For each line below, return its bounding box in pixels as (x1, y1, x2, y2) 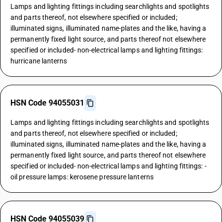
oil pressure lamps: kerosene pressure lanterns (10, 173, 154, 181)
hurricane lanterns (10, 57, 67, 65)
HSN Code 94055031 (10, 98, 84, 108)
